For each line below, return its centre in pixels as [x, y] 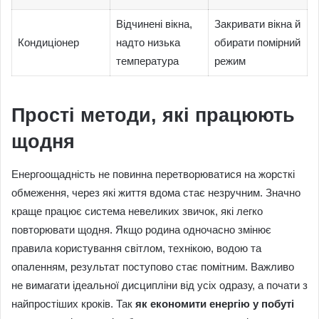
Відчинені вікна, [154, 23]
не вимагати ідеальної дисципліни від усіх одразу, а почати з [159, 285]
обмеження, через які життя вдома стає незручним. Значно [156, 192]
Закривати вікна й [257, 23]
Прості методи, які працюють [153, 116]
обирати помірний [257, 42]
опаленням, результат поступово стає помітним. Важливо [153, 266]
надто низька [148, 42]
